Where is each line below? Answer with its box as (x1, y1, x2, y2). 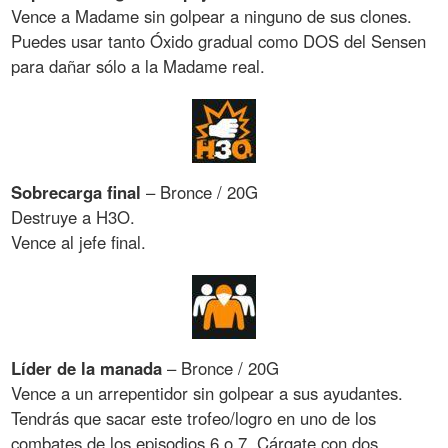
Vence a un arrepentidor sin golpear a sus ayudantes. (11, 380, 404, 405)
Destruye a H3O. (11, 204, 136, 229)
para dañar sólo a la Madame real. (11, 54, 266, 79)
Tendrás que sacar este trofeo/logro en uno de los (11, 405, 377, 430)
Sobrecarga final (11, 179, 142, 204)
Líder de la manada (11, 355, 163, 380)
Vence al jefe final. (11, 229, 147, 254)
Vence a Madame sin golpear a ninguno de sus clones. (11, 4, 413, 29)
